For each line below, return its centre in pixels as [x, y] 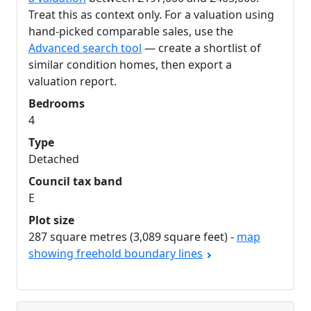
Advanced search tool [85, 48]
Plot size [51, 220]
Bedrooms [57, 103]
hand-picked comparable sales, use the [131, 31]
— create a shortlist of [201, 48]
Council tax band [75, 181]
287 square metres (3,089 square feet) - [133, 237]
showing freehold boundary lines [116, 253]
